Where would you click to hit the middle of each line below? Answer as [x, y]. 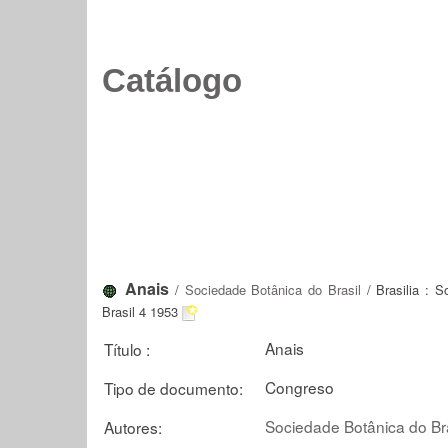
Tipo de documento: [173, 387]
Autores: [133, 426]
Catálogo [172, 81]
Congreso [299, 386]
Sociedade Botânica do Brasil [272, 289]
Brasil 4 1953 [140, 311]
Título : [127, 348]
